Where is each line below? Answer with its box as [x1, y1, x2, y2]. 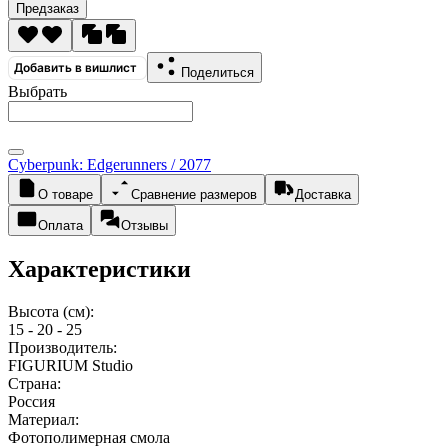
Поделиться [181, 64, 254, 80]
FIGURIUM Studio [8, 356, 133, 374]
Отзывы [121, 217, 168, 233]
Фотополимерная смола [8, 428, 170, 446]
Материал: [8, 410, 79, 428]
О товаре [38, 186, 93, 202]
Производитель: [8, 338, 117, 356]
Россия [8, 392, 55, 410]
